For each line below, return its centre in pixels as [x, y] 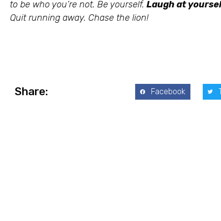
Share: [31, 91]
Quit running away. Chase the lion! [79, 18]
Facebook [168, 92]
